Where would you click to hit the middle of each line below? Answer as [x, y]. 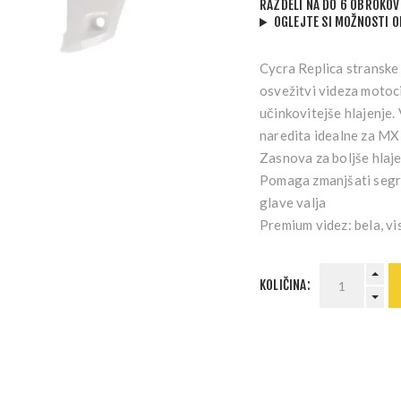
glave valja [293, 202]
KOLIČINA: [285, 285]
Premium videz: [306, 225]
